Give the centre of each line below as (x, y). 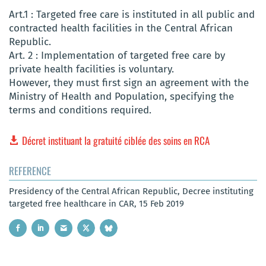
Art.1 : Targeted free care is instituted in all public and (132, 15)
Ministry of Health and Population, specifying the (121, 97)
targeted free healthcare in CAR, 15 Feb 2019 (96, 203)
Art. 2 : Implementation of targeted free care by (117, 56)
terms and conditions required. (80, 110)
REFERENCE (30, 170)
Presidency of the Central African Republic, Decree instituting (131, 191)
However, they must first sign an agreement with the (129, 83)
